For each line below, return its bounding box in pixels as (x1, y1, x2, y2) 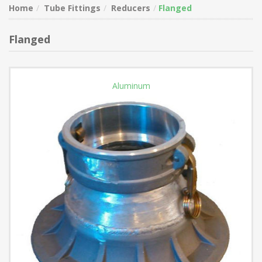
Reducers (111, 2, 150, 13)
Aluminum (112, 80, 150, 91)
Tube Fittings (44, 2, 101, 13)
